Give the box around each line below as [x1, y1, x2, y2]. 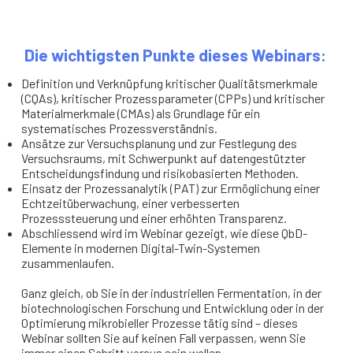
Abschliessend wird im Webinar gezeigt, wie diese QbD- [21, 225, 308, 240]
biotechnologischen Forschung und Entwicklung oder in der [21, 299, 325, 315]
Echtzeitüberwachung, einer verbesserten [21, 195, 240, 210]
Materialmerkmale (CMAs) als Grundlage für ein [21, 105, 261, 121]
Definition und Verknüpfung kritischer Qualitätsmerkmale [21, 75, 318, 91]
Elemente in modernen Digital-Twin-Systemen [21, 240, 261, 255]
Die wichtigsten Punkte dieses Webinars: [21, 44, 327, 65]
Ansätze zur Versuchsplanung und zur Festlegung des [21, 135, 298, 150]
